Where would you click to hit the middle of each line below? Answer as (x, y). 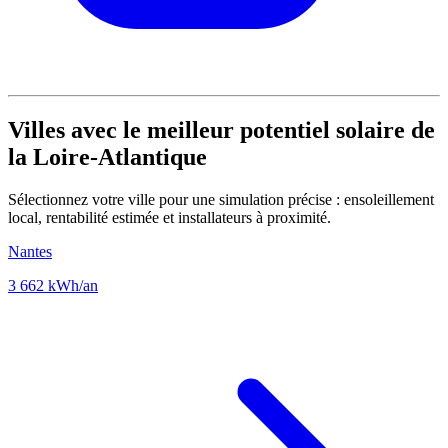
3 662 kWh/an (53, 285)
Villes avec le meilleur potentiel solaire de (221, 129)
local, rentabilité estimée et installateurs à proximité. (169, 217)
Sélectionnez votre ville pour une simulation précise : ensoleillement (221, 199)
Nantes (30, 251)
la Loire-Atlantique (107, 156)
